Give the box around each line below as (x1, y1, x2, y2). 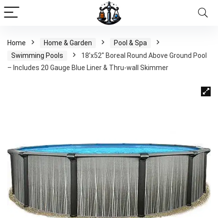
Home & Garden (44, 39, 92, 47)
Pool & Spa (114, 39, 147, 47)
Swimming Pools (11, 52, 63, 59)
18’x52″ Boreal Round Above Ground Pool (81, 52, 207, 59)
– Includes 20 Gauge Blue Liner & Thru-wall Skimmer (7, 64, 168, 72)
